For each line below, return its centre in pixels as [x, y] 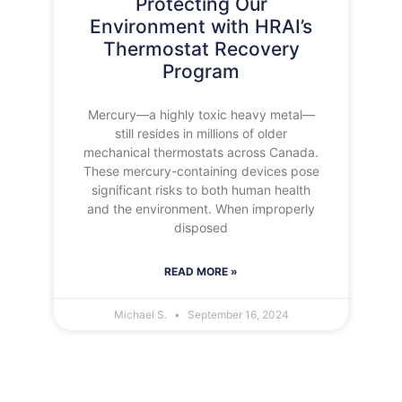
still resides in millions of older [201, 133]
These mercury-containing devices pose [201, 171]
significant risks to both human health [201, 190]
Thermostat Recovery [201, 49]
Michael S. [141, 315]
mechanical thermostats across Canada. [201, 152]
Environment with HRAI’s [201, 26]
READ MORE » [201, 271]
